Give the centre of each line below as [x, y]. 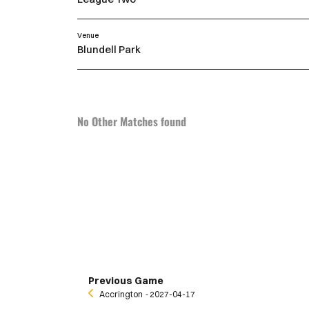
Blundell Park [109, 50]
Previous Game [126, 281]
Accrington [121, 295]
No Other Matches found [132, 122]
